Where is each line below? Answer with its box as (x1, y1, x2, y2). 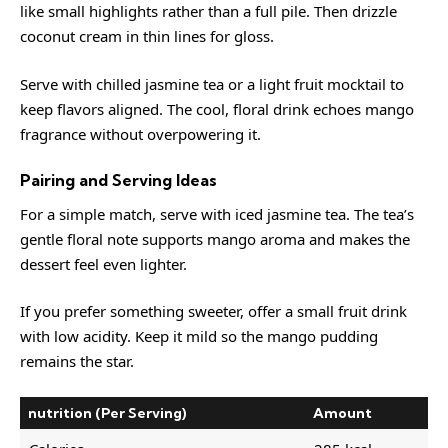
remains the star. (20, 351, 134, 371)
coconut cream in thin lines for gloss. (20, 26, 274, 46)
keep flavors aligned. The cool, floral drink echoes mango (20, 98, 414, 119)
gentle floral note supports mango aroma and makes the (20, 228, 410, 249)
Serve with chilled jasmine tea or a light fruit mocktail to (20, 73, 404, 94)
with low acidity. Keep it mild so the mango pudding (20, 326, 378, 346)
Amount (313, 403, 372, 422)
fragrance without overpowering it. (20, 123, 261, 144)
